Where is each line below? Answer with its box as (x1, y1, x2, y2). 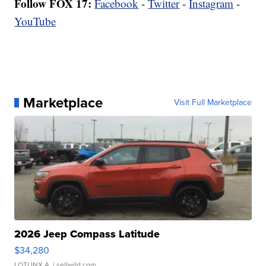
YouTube (14, 14, 56, 29)
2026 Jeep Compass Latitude (14, 226, 160, 242)
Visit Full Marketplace (173, 96, 252, 109)
